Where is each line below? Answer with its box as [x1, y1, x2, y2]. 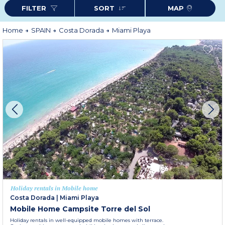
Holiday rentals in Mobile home [11, 184, 98, 192]
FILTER [22, 4, 49, 12]
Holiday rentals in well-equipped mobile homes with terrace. [10, 217, 163, 224]
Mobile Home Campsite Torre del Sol [10, 204, 150, 214]
